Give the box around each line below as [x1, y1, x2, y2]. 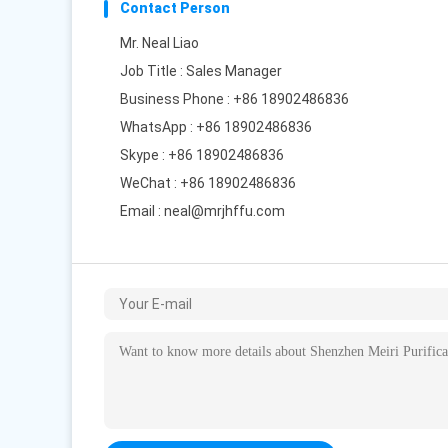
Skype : [120, 147, 168, 163]
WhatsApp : [120, 119, 196, 135]
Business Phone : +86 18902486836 [120, 91, 349, 107]
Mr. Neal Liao [120, 35, 199, 51]
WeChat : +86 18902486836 [120, 175, 296, 191]
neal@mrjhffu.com [164, 203, 285, 219]
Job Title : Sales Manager [120, 63, 282, 79]
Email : [120, 203, 164, 219]
